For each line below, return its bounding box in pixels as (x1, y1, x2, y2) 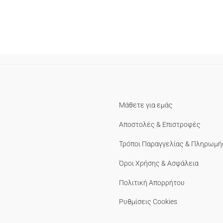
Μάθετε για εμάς (119, 101, 173, 110)
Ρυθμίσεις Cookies (119, 198, 177, 206)
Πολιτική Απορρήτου (119, 178, 185, 187)
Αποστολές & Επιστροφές (119, 120, 201, 129)
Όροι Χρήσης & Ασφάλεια (119, 159, 199, 167)
